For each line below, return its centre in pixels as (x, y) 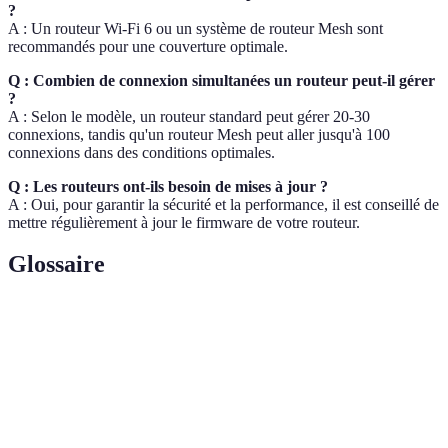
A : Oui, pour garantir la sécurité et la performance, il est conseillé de (223, 204)
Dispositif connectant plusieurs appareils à (259, 373)
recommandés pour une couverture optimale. (148, 46)
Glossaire (56, 264)
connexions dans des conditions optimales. (141, 152)
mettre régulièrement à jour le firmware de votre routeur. (184, 222)
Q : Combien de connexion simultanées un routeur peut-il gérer (221, 80)
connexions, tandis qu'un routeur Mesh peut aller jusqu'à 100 (199, 134)
